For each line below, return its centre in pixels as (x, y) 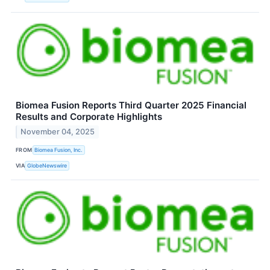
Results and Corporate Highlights (89, 116)
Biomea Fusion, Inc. (59, 149)
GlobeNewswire (47, 165)
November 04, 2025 (58, 132)
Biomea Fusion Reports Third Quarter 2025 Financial (131, 105)
